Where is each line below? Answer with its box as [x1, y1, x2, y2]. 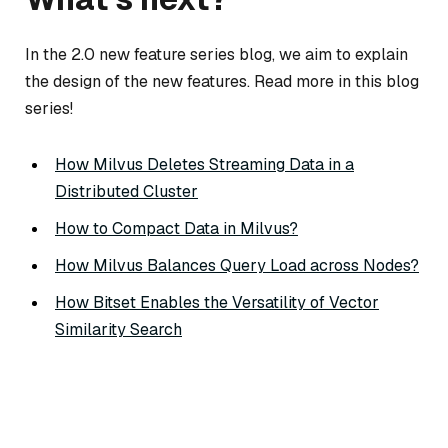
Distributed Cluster [55, 181, 198, 203]
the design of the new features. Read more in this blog [25, 71, 419, 93]
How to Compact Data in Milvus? [55, 218, 298, 240]
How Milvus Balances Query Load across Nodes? [55, 255, 419, 277]
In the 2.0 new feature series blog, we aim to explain [25, 44, 408, 66]
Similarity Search [55, 319, 182, 341]
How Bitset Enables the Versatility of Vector [55, 292, 379, 314]
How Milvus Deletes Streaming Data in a [55, 154, 354, 176]
